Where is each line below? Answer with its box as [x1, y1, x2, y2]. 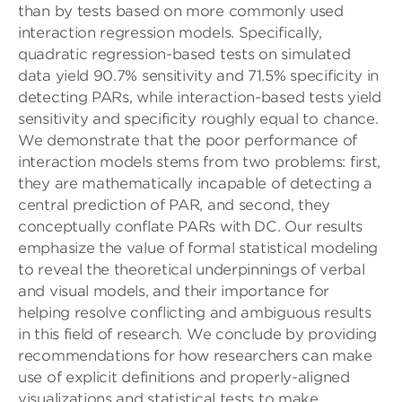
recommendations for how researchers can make [18, 347, 372, 364]
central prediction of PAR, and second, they [18, 197, 331, 214]
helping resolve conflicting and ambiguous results [18, 304, 371, 321]
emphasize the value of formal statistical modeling [18, 240, 379, 257]
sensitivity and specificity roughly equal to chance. [18, 110, 379, 127]
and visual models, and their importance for [18, 283, 330, 300]
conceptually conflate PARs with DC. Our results [18, 218, 363, 235]
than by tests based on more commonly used [18, 3, 344, 20]
